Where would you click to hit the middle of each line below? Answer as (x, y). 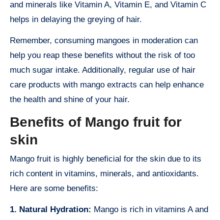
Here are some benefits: (54, 189)
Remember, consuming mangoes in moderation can (104, 40)
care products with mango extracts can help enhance (107, 84)
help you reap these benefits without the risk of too (102, 55)
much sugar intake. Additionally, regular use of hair (103, 70)
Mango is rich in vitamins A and (150, 210)
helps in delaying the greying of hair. (76, 19)
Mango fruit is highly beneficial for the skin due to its (106, 159)
